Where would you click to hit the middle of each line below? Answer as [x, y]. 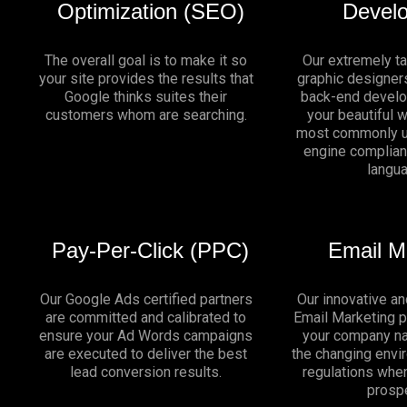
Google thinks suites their [146, 97]
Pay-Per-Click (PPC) [151, 251]
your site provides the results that [146, 79]
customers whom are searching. [146, 115]
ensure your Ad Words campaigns [146, 336]
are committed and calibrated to [146, 318]
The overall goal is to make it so [146, 61]
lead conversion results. [146, 372]
